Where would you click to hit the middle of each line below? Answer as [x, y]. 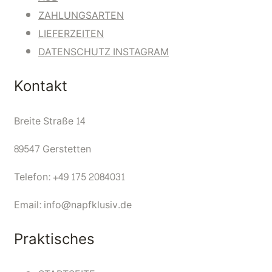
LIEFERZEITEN [71, 34]
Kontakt [41, 87]
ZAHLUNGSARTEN [81, 16]
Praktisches [54, 240]
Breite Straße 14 [50, 121]
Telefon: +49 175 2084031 [70, 177]
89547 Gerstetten [53, 149]
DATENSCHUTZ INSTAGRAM [104, 52]
